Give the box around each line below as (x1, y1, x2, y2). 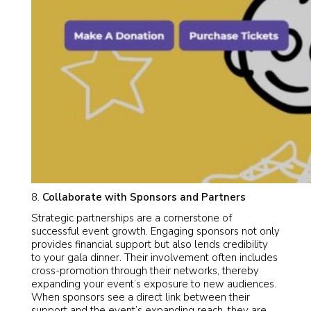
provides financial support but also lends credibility (31, 237, 268, 251)
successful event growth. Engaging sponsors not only (31, 224, 280, 238)
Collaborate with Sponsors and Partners (42, 190, 246, 204)
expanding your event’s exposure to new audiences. (31, 277, 276, 291)
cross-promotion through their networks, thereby (31, 264, 259, 278)
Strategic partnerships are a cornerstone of (31, 211, 232, 225)
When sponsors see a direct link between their (31, 290, 250, 304)
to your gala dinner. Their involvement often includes (31, 251, 278, 264)
